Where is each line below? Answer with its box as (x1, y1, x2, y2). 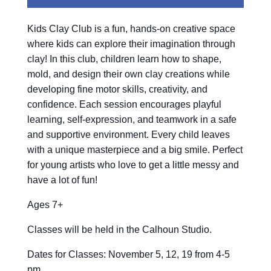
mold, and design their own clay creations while (27, 68, 230, 79)
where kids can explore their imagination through (27, 38, 235, 49)
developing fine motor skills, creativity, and (27, 83, 207, 94)
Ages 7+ (27, 199, 65, 210)
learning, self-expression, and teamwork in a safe (27, 114, 237, 125)
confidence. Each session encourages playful (27, 99, 221, 109)
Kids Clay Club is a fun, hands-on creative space (27, 23, 235, 34)
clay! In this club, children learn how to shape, (27, 53, 221, 64)
